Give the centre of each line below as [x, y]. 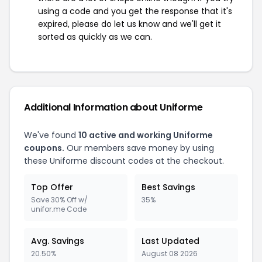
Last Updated [170, 241]
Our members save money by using [139, 148]
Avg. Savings [58, 241]
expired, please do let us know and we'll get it [130, 24]
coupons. [44, 148]
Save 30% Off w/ [59, 200]
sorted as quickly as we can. [95, 37]
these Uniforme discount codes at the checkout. [124, 161]
